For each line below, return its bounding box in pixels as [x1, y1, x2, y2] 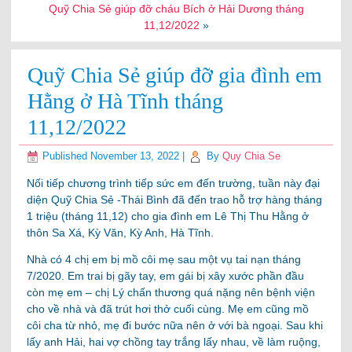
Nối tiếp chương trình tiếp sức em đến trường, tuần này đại [27, 176, 321, 189]
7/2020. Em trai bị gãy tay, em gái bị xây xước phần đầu [27, 269, 305, 282]
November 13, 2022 [90, 150, 180, 162]
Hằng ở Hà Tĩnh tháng [27, 88, 224, 113]
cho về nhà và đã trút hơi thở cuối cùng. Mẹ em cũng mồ [27, 302, 310, 315]
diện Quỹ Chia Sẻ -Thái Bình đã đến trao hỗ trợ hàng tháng [27, 192, 323, 206]
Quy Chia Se [222, 150, 281, 162]
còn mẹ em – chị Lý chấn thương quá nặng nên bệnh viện [27, 285, 316, 299]
